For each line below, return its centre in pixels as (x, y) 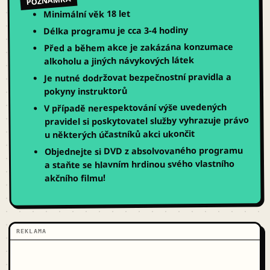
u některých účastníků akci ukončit (119, 134)
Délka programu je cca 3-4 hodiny (116, 31)
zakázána (161, 47)
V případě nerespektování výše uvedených (136, 108)
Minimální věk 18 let (87, 14)
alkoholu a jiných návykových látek (119, 61)
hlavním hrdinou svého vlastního (165, 164)
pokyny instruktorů (86, 91)
